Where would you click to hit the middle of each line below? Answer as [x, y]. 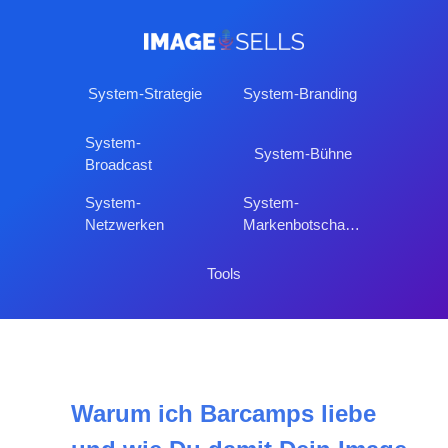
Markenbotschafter [352, 224]
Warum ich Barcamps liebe [224, 413]
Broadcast [118, 164]
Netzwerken [124, 224]
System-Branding [300, 93]
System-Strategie [145, 93]
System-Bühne [303, 153]
